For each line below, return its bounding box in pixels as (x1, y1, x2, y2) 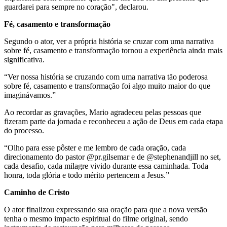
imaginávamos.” (4, 90, 56, 99)
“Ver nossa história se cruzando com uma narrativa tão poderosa (4, 72, 208, 81)
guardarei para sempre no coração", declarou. (4, 2, 148, 11)
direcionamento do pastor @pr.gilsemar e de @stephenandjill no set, (4, 152, 221, 161)
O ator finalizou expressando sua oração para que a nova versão (4, 205, 207, 214)
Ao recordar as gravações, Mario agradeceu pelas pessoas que (4, 107, 201, 117)
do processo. (4, 126, 44, 135)
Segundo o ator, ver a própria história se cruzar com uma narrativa (4, 36, 214, 46)
